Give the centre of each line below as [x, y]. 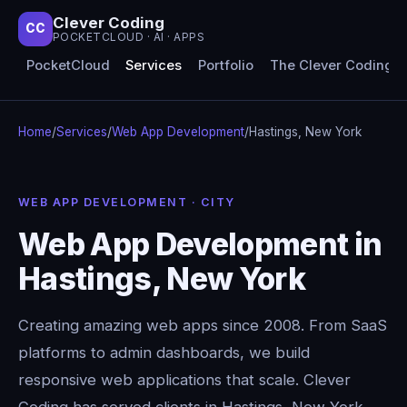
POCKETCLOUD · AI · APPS [129, 37]
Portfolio [225, 66]
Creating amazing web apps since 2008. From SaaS [203, 325]
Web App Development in [200, 243]
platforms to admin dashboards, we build [164, 352]
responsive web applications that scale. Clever [184, 379]
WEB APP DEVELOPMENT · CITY [127, 202]
